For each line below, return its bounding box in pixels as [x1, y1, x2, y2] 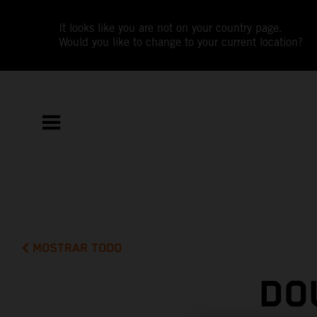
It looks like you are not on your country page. [59, 21, 283, 35]
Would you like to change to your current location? [59, 35, 304, 49]
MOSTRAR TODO [33, 241, 122, 255]
